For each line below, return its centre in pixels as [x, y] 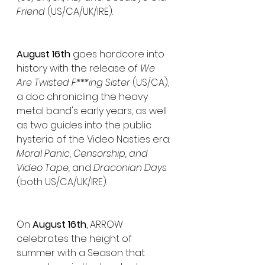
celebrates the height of [75, 239]
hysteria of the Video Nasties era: [94, 139]
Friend [32, 12]
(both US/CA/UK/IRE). [62, 182]
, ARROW [106, 224]
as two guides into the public [85, 125]
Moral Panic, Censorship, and [83, 153]
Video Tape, [44, 168]
